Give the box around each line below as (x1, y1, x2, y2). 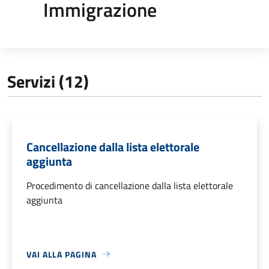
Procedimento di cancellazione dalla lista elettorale (26, 178, 233, 193)
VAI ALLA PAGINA (26, 247, 97, 261)
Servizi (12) (7, 68, 89, 94)
